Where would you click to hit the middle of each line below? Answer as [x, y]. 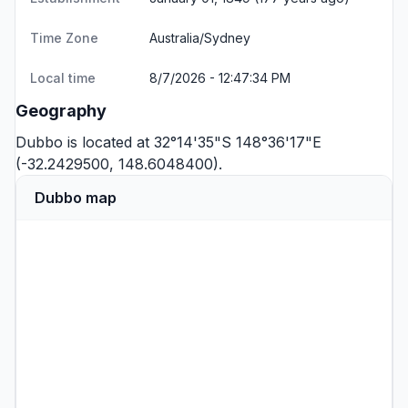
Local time [63, 78]
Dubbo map [76, 198]
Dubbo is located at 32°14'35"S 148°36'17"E [168, 142]
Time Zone [64, 38]
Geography [61, 111]
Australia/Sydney [200, 38]
